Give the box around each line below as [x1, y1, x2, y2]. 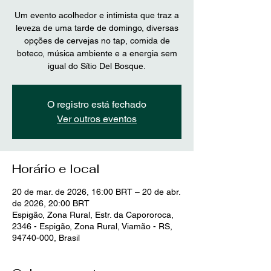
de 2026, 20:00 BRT [12, 198, 90, 209]
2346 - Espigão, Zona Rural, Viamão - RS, [12, 221, 172, 232]
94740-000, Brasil [12, 233, 80, 243]
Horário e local [12, 161, 100, 177]
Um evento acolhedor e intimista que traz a [15, 10, 179, 21]
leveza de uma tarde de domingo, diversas [15, 23, 178, 33]
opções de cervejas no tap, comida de [24, 36, 170, 46]
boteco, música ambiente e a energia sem [16, 48, 177, 59]
